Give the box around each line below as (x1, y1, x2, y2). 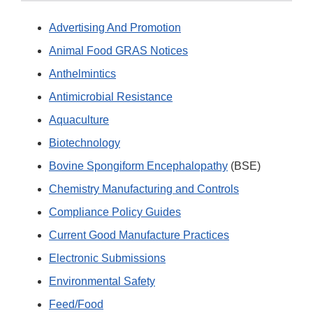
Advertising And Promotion (49, 22, 181, 34)
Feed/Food (49, 298, 103, 311)
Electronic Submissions (49, 252, 166, 265)
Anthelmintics (49, 68, 116, 80)
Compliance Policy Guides (49, 206, 181, 219)
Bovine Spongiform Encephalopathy (49, 160, 228, 173)
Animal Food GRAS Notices (49, 45, 188, 57)
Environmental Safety (49, 275, 155, 288)
